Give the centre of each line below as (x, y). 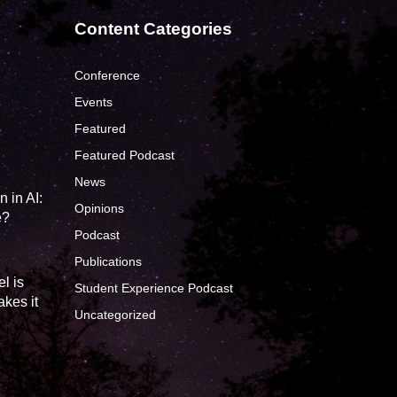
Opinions (100, 208)
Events (94, 102)
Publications (109, 261)
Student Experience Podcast (154, 288)
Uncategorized (116, 315)
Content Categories (154, 29)
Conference (108, 75)
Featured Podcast (125, 155)
